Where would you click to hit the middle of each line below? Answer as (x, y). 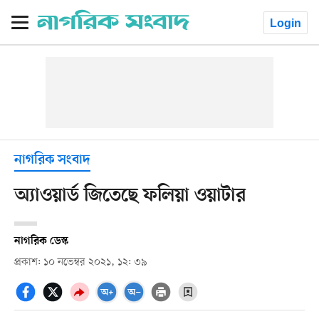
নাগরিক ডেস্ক (41, 241)
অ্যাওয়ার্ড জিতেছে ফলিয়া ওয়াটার (130, 196)
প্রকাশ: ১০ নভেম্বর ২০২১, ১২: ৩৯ (80, 262)
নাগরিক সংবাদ (52, 161)
